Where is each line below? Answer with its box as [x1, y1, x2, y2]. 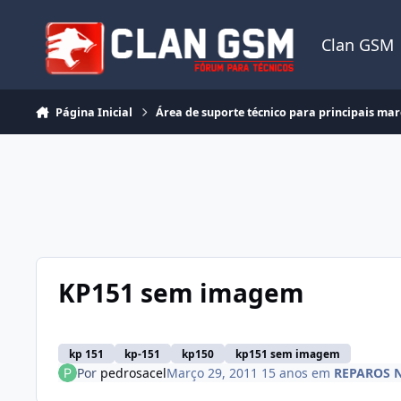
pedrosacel [99, 363, 166, 381]
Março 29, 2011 [166, 363, 261, 381]
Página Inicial [55, 104, 132, 120]
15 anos [260, 363, 308, 381]
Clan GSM [321, 34, 395, 55]
